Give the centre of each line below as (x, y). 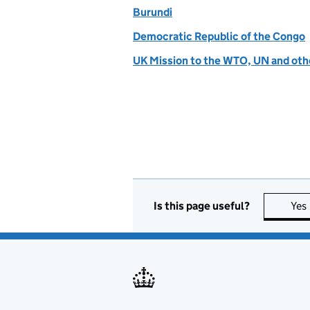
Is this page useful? (202, 206)
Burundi (153, 12)
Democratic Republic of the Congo (219, 36)
